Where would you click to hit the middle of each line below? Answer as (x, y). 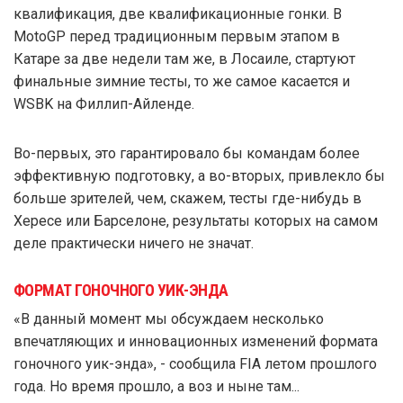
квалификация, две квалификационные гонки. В (178, 14)
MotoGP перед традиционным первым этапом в (177, 37)
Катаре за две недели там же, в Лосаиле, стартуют (184, 59)
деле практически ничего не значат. (134, 244)
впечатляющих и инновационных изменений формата (196, 342)
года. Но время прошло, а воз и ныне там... (157, 387)
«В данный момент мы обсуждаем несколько (169, 319)
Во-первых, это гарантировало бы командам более (187, 154)
